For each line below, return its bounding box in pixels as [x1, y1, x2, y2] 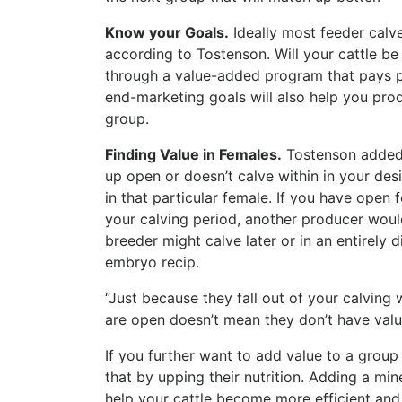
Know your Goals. [105, 22, 229, 41]
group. [105, 109, 149, 127]
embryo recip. [105, 252, 199, 271]
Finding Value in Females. [105, 144, 282, 163]
